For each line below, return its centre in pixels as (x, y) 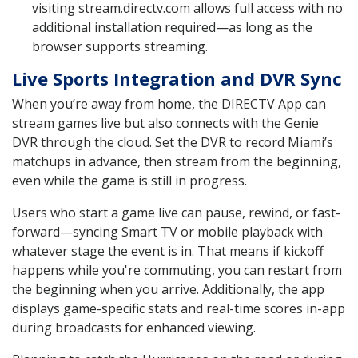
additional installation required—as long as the (172, 28)
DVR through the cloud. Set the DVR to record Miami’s (173, 143)
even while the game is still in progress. (129, 181)
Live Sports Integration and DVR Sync (177, 79)
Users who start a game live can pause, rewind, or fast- (176, 213)
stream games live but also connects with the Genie (165, 123)
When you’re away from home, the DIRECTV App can (169, 104)
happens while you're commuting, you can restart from (177, 270)
